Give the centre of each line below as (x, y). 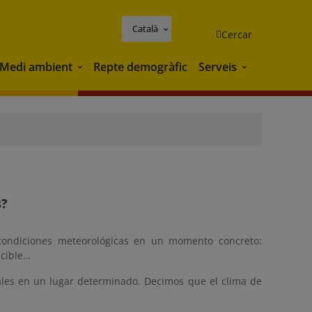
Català (145, 28)
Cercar (237, 34)
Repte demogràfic (140, 67)
